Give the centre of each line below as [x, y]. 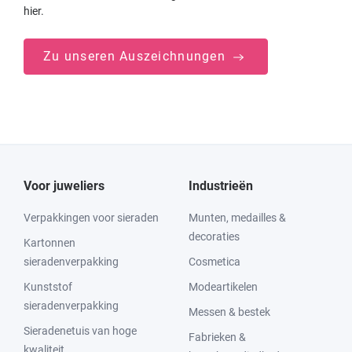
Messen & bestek [229, 312]
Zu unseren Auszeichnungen [137, 57]
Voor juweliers [64, 186]
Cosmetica [214, 262]
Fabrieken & [217, 337]
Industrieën [221, 186]
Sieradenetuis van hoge [80, 331]
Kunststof [48, 287]
